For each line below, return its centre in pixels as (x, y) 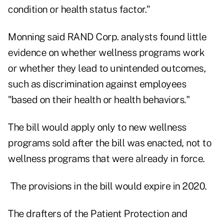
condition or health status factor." (79, 10)
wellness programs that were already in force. (106, 159)
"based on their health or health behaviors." (99, 100)
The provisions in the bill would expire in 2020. (107, 186)
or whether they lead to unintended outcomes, (107, 69)
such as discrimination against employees (97, 84)
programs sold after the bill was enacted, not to (110, 143)
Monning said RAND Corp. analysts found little (107, 37)
